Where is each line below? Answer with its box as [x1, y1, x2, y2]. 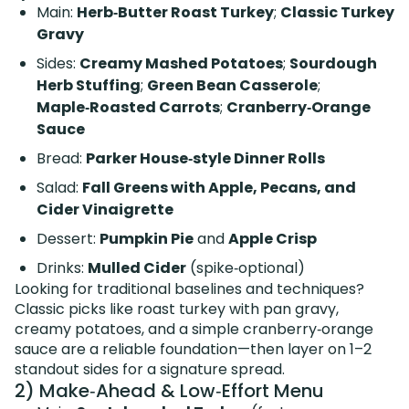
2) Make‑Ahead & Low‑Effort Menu [15, 378, 324, 404]
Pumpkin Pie [100, 228, 194, 250]
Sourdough [289, 53, 377, 75]
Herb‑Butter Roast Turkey [77, 2, 274, 24]
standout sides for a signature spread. [15, 359, 285, 381]
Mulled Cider [88, 257, 186, 279]
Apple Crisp [228, 228, 317, 250]
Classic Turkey [280, 2, 394, 24]
